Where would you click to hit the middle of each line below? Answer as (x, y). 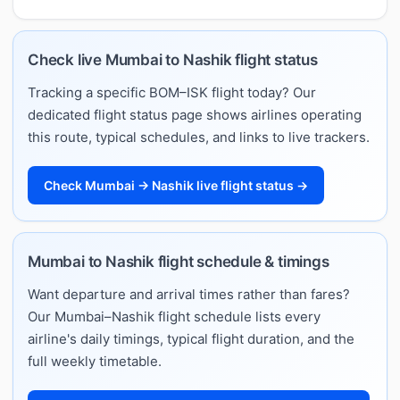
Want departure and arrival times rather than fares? (189, 294)
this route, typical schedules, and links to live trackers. (199, 137)
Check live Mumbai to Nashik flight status (173, 59)
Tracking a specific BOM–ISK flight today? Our (172, 92)
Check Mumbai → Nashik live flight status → (176, 185)
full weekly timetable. (95, 361)
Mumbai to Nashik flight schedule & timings (179, 261)
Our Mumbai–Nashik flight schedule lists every (174, 316)
